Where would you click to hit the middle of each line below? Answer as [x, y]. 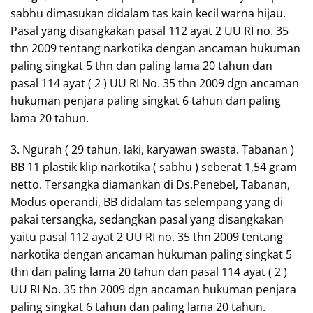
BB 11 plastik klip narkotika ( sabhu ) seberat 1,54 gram [154, 167]
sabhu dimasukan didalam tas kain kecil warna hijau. [148, 13]
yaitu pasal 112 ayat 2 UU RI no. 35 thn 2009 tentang [147, 236]
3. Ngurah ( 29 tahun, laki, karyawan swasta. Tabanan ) [152, 149]
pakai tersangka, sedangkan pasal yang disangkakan [147, 219]
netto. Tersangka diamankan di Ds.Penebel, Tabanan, [150, 184]
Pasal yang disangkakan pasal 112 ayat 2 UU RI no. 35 [150, 30]
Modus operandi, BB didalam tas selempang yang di [147, 202]
